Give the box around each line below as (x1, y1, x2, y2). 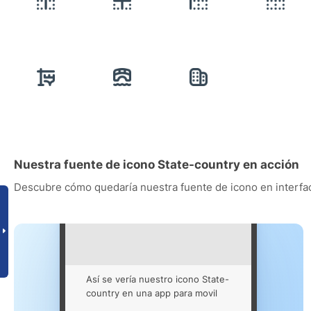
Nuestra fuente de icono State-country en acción (14, 158, 299, 172)
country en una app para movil (86, 287, 218, 299)
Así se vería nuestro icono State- (86, 274, 230, 285)
